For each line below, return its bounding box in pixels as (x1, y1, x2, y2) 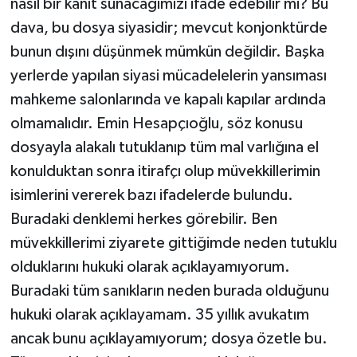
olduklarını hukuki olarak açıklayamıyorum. (10, 258, 290, 275)
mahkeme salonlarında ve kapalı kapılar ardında (10, 91, 326, 108)
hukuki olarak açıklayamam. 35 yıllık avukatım (10, 306, 309, 323)
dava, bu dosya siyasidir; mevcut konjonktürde (10, 19, 328, 36)
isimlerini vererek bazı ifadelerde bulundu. (10, 186, 293, 203)
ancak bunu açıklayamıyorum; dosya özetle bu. (10, 330, 328, 347)
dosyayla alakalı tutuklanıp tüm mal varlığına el (10, 139, 319, 155)
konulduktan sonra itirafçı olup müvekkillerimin (10, 163, 320, 179)
